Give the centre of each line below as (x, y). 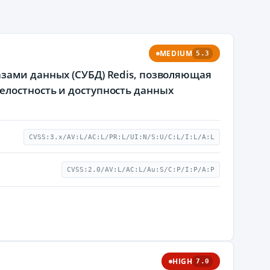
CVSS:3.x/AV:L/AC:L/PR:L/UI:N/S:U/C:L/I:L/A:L (122, 137)
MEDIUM (176, 53)
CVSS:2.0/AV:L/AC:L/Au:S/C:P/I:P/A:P (141, 170)
